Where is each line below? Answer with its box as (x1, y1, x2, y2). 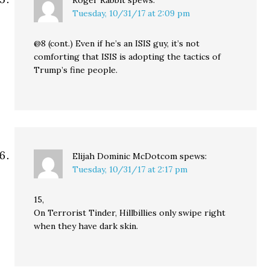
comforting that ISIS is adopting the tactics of (34, 51, 221, 63)
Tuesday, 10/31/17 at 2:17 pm (72, 164, 188, 175)
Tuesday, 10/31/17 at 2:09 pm (72, 8, 190, 19)
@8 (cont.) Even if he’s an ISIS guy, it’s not (34, 38, 200, 49)
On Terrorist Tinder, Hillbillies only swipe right (34, 207, 226, 219)
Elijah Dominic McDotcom (72, 151, 178, 162)
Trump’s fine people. (34, 64, 118, 76)
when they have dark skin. (34, 221, 139, 232)
